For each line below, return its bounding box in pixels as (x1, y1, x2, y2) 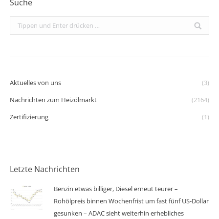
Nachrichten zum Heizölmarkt (10, 95, 97, 105)
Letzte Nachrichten (10, 164, 80, 175)
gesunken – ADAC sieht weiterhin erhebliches (54, 209, 184, 218)
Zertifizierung (10, 112, 48, 122)
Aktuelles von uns (10, 78, 61, 88)
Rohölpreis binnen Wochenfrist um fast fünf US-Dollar (54, 197, 209, 206)
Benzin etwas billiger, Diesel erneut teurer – (54, 184, 178, 194)
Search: (10, 18, 31, 27)
